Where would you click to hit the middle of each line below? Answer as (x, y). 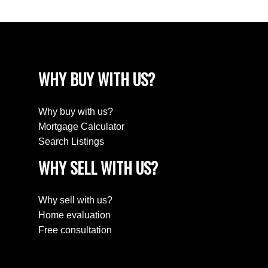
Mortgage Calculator (81, 126)
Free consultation (75, 230)
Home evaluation (74, 215)
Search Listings (71, 141)
